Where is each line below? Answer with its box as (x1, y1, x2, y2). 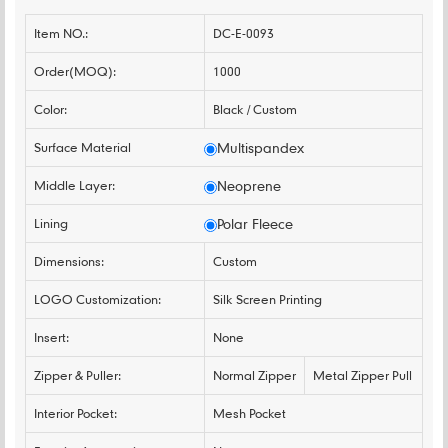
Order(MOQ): (34, 63, 116, 79)
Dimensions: (34, 253, 104, 269)
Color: (34, 101, 67, 117)
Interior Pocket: (34, 405, 117, 421)
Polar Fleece (217, 215, 294, 232)
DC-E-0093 (213, 25, 275, 41)
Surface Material (34, 139, 131, 155)
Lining (34, 215, 68, 231)
